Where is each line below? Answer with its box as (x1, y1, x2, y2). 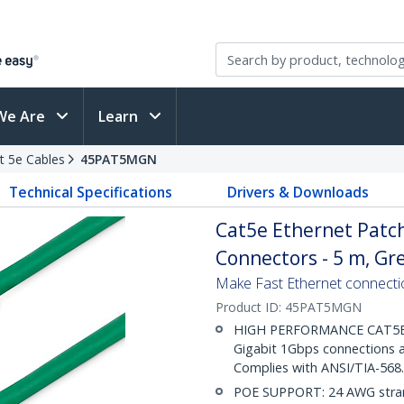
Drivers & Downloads (226, 182, 369, 202)
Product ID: (216, 298, 285, 316)
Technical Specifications (9, 182, 173, 202)
